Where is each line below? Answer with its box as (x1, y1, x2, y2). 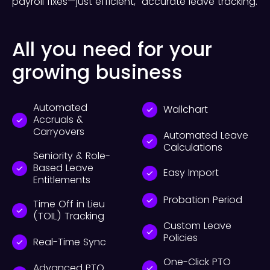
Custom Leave (163, 218, 231, 233)
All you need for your (12, 36, 212, 63)
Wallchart (163, 102, 208, 116)
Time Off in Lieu (33, 197, 105, 212)
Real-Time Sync (33, 234, 106, 249)
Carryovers (33, 125, 84, 139)
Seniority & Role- (33, 149, 110, 163)
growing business (12, 58, 183, 86)
